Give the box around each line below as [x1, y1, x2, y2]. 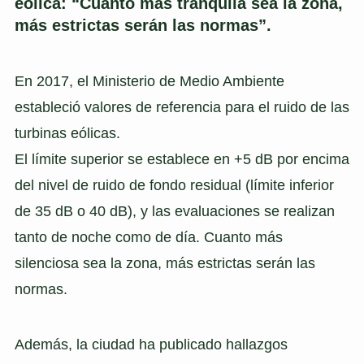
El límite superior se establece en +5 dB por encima [14, 151, 349, 168]
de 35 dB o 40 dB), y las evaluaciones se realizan [14, 203, 335, 220]
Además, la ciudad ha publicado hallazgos [14, 336, 288, 353]
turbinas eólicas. [14, 125, 120, 142]
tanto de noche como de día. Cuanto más [14, 229, 283, 246]
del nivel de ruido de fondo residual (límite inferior [14, 177, 334, 194]
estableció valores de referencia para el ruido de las [14, 99, 349, 116]
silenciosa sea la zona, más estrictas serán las [14, 255, 315, 272]
